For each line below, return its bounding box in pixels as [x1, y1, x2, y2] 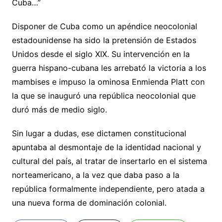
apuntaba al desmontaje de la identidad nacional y [11, 142, 201, 153]
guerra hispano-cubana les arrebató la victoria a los [11, 63, 206, 73]
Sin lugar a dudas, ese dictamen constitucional [11, 128, 186, 139]
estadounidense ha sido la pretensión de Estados [11, 35, 196, 46]
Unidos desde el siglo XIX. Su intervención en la [11, 49, 190, 59]
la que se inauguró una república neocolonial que [11, 91, 196, 101]
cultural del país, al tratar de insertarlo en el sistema [11, 156, 207, 166]
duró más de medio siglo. [11, 105, 107, 115]
